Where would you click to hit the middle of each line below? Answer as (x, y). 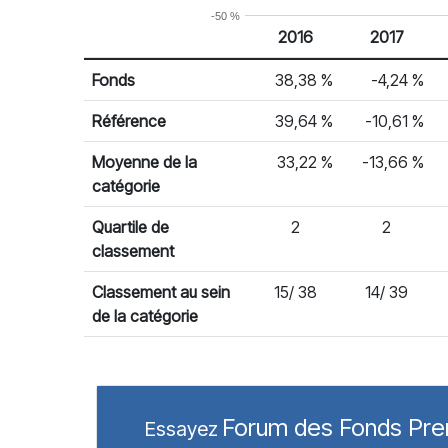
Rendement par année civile (181, 69)
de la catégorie (145, 316)
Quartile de (130, 227)
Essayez (181, 429)
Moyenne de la (144, 162)
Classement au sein (161, 292)
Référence (129, 121)
